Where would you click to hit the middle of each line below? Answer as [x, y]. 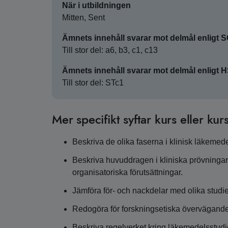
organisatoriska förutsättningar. [127, 173]
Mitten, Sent [83, 18]
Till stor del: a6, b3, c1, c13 [110, 50]
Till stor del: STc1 [93, 83]
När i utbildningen [96, 6]
